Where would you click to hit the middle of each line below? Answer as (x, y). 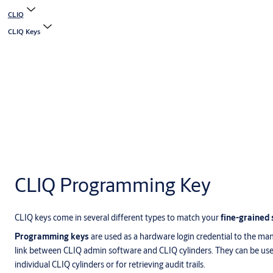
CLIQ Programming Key (113, 185)
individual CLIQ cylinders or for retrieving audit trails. (110, 265)
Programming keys (52, 237)
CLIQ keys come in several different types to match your (118, 218)
